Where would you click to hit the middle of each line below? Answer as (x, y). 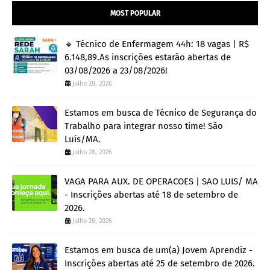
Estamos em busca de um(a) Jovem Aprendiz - (159, 250)
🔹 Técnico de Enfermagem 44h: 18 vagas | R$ (157, 44)
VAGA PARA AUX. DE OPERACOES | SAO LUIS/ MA (161, 182)
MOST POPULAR (135, 14)
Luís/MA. (83, 140)
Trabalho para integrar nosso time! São (144, 126)
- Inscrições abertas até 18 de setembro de (151, 195)
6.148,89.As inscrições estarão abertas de (148, 58)
